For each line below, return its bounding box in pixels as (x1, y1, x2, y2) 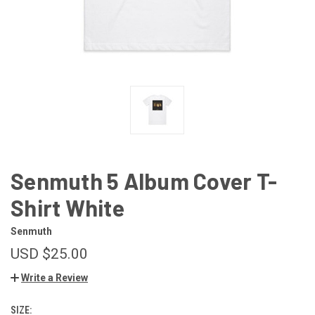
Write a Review (21, 271, 88, 283)
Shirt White (11, 193, 124, 221)
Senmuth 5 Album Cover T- (11, 167, 277, 194)
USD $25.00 (11, 245, 88, 262)
